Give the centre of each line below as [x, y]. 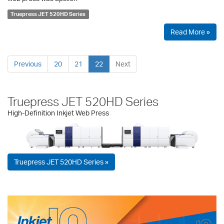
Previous [28, 63]
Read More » [190, 31]
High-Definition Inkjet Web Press [58, 112]
